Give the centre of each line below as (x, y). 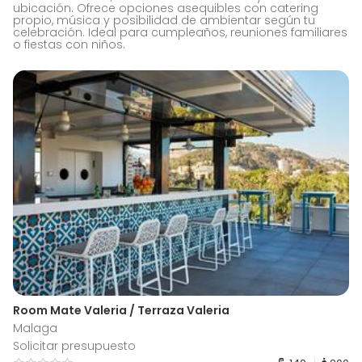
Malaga (35, 328)
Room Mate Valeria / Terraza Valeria (121, 310)
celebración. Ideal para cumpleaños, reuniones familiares (180, 33)
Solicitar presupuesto (74, 345)
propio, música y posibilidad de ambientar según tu (164, 21)
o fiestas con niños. (69, 45)
